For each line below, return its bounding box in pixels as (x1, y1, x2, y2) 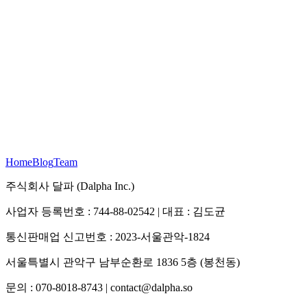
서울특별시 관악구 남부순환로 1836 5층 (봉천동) (5, 256, 240, 268)
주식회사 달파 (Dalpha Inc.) (5, 180, 134, 192)
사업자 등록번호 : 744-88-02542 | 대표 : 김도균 (5, 205, 225, 217)
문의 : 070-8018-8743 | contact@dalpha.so (5, 281, 193, 293)
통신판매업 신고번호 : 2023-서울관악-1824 (5, 230, 210, 243)
